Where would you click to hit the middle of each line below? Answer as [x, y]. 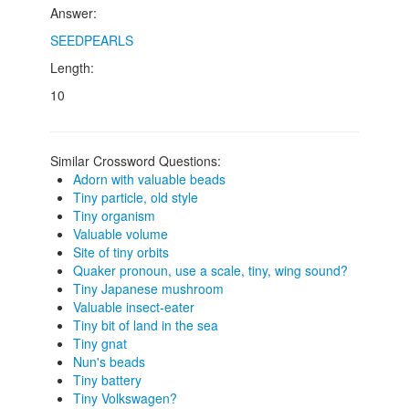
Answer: [73, 13]
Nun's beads [109, 362]
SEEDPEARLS [92, 40]
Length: [72, 68]
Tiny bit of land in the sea [146, 325]
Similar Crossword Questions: [136, 161]
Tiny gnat [100, 343]
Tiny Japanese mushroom [148, 288]
